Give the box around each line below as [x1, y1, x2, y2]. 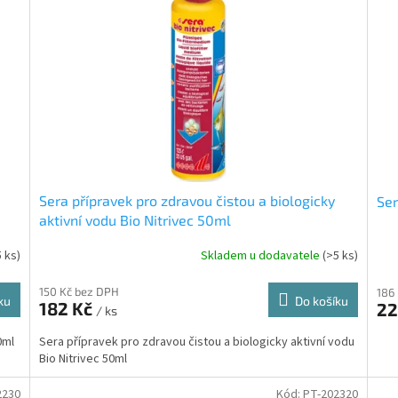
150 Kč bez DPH [39, 283, 120, 298]
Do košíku [294, 292, 348, 308]
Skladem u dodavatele [200, 247, 322, 266]
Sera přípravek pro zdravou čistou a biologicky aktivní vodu [39, 332, 355, 351]
